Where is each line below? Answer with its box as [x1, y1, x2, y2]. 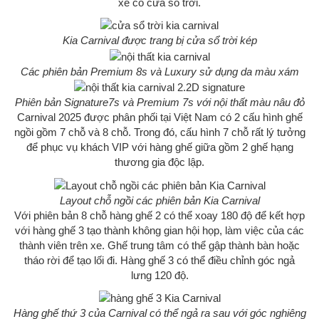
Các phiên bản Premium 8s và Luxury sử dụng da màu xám [20, 65, 299, 78]
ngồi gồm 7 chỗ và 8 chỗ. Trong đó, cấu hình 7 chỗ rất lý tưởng [14, 126, 305, 139]
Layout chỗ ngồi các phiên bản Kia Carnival [59, 194, 260, 206]
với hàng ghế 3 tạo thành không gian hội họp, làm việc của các [15, 224, 304, 236]
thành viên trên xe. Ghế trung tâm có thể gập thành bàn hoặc [19, 239, 300, 251]
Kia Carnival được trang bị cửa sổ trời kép [62, 34, 257, 47]
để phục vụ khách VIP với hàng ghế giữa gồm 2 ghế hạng [26, 141, 293, 154]
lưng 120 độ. [130, 268, 189, 281]
